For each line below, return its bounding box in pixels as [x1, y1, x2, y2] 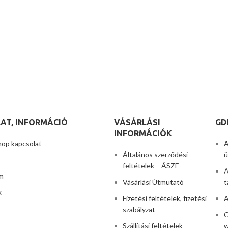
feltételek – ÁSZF [123, 161, 179, 170]
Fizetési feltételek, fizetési [123, 194, 207, 203]
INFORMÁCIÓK [114, 129, 172, 138]
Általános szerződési [123, 150, 188, 159]
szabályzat [123, 205, 155, 214]
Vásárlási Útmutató [123, 178, 184, 186]
